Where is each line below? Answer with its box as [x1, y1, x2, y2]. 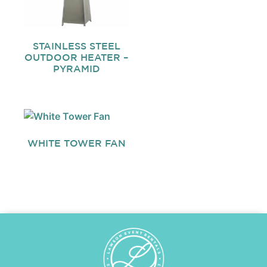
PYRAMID [52, 63, 100, 74]
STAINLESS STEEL [32, 41, 120, 52]
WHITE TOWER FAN [27, 138, 126, 149]
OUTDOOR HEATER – [24, 52, 129, 63]
